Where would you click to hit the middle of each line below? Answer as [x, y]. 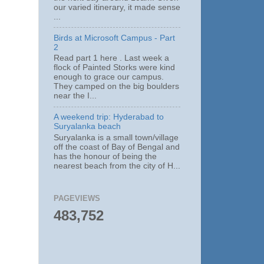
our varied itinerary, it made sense [117, 7]
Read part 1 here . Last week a [111, 58]
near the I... [75, 96]
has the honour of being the [105, 156]
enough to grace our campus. [109, 77]
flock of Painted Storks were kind [114, 68]
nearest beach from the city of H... [117, 166]
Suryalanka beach [87, 127]
